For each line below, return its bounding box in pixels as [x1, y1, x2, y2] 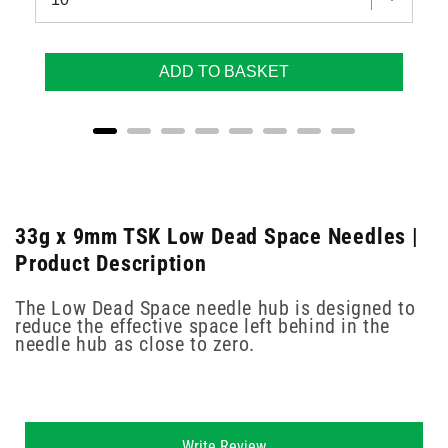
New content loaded [24, 420, 164, 440]
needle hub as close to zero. [15, 332, 255, 357]
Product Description [15, 249, 207, 276]
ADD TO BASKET [159, 62, 289, 80]
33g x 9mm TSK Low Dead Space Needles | [15, 222, 419, 249]
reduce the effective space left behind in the [15, 314, 391, 339]
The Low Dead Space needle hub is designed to [15, 296, 416, 321]
